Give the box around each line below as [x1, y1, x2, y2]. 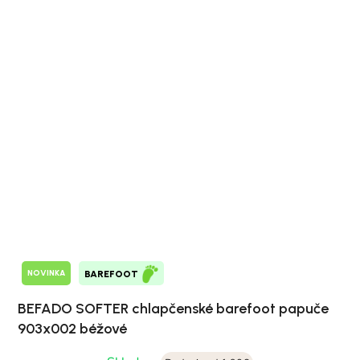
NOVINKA [27, 268, 65, 279]
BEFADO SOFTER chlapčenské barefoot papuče [18, 299, 329, 317]
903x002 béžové [18, 319, 127, 337]
